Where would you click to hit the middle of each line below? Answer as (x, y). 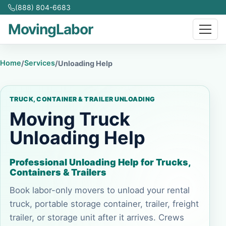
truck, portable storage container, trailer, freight (104, 204)
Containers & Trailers (58, 172)
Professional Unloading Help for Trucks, (100, 162)
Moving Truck (70, 119)
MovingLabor (50, 29)
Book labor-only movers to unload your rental (100, 190)
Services (40, 63)
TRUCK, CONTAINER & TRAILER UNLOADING (82, 99)
